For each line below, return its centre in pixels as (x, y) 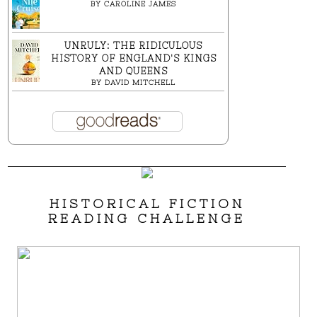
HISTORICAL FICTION (147, 203)
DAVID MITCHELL (140, 82)
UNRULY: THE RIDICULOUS (133, 46)
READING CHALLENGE (147, 218)
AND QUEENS (133, 71)
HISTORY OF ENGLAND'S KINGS (133, 58)
